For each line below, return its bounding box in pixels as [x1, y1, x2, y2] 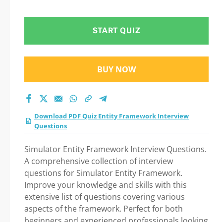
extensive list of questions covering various [24, 191, 185, 202]
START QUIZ [92, 26, 141, 35]
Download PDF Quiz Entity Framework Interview [34, 111, 189, 120]
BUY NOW [97, 64, 136, 75]
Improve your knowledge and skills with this [24, 179, 187, 190]
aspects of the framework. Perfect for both [24, 203, 183, 214]
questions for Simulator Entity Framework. [24, 167, 182, 178]
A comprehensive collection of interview [24, 156, 173, 166]
